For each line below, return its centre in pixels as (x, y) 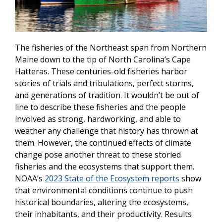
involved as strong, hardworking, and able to (98, 119)
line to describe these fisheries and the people (100, 107)
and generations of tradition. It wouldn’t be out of (107, 95)
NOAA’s (30, 179)
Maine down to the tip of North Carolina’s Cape (103, 60)
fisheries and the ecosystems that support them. (105, 167)
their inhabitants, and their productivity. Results (103, 214)
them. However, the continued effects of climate (103, 143)
